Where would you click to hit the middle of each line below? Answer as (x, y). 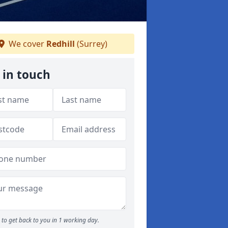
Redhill (61, 44)
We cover (26, 44)
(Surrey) (91, 44)
